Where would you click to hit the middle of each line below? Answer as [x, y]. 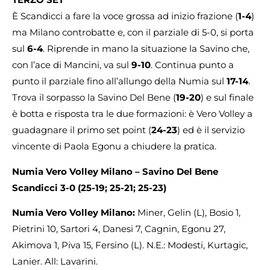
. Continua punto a [192, 65]
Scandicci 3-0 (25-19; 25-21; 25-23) [89, 187]
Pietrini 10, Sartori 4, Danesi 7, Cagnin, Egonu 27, [119, 228]
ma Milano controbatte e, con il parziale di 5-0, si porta [133, 33]
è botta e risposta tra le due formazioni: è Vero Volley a [132, 114]
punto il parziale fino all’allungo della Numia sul [119, 81]
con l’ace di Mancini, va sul [72, 65]
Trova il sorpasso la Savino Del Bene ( [94, 98]
